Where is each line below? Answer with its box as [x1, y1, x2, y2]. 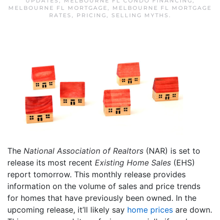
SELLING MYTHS [111, 12, 169, 19]
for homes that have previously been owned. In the [7, 192, 196, 203]
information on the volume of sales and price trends [7, 181, 200, 191]
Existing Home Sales [95, 157, 171, 167]
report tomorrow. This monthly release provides [7, 169, 186, 179]
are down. [173, 204, 212, 215]
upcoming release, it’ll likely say [7, 204, 127, 215]
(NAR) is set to [143, 145, 200, 156]
